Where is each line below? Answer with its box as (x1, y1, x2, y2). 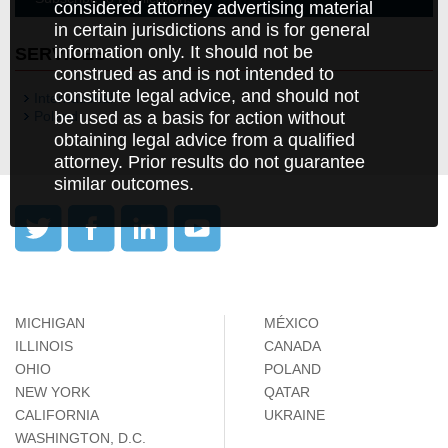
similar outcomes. (54, 173, 194, 194)
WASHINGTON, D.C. (15, 430, 146, 446)
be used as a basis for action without (54, 107, 345, 128)
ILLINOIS (15, 338, 73, 354)
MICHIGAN (15, 315, 85, 331)
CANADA (264, 338, 321, 354)
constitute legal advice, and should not (54, 85, 359, 106)
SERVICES (15, 44, 106, 64)
